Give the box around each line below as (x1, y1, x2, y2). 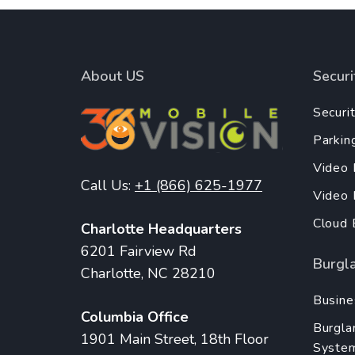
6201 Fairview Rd (81, 241, 197, 261)
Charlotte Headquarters (81, 219, 242, 239)
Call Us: (81, 175, 135, 195)
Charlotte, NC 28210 (81, 263, 216, 283)
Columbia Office (81, 307, 189, 326)
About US (81, 66, 144, 86)
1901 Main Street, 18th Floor (81, 329, 269, 349)
